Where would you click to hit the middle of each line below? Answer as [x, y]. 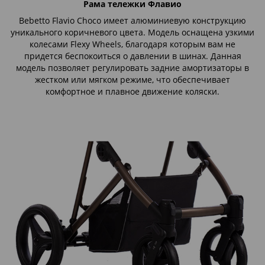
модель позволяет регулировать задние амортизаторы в [132, 68]
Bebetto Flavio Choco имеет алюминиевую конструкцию [132, 21]
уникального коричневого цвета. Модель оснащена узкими [132, 33]
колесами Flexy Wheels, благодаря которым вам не [132, 44]
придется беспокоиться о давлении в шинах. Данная [132, 56]
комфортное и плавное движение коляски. [132, 92]
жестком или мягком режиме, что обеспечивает [132, 80]
